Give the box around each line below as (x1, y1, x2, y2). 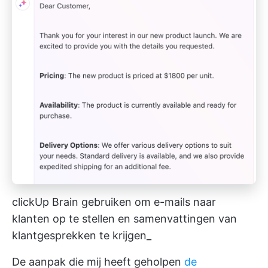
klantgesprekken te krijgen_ (12, 229, 151, 242)
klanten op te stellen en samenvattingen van (12, 212, 237, 225)
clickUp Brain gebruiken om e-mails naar (12, 196, 216, 208)
